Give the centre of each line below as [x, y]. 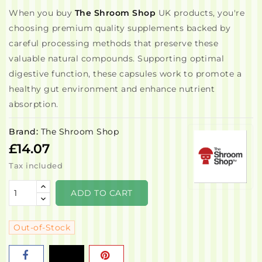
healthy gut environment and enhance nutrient [112, 89]
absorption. [34, 104]
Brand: [23, 132]
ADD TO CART [102, 193]
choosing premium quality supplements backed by [120, 28]
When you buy [42, 13]
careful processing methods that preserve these [113, 43]
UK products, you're [200, 13]
